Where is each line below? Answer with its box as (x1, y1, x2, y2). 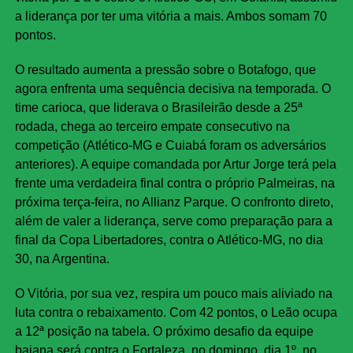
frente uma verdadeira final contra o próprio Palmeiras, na (14, 176, 335, 191)
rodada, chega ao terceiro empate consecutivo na (14, 120, 290, 134)
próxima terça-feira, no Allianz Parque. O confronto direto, (14, 195, 333, 210)
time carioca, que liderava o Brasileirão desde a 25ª (14, 101, 303, 115)
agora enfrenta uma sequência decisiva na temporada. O (14, 82, 331, 96)
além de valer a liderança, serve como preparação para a (14, 214, 333, 229)
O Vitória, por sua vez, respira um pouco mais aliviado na (14, 287, 333, 301)
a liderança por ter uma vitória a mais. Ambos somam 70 (14, 9, 327, 24)
